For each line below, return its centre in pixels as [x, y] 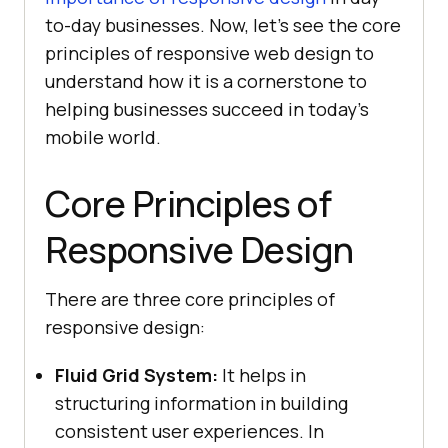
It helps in [262, 374]
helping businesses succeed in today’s [207, 108]
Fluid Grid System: [136, 374]
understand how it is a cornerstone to [206, 80]
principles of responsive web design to [209, 52]
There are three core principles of [190, 298]
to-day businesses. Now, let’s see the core [223, 24]
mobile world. [103, 136]
